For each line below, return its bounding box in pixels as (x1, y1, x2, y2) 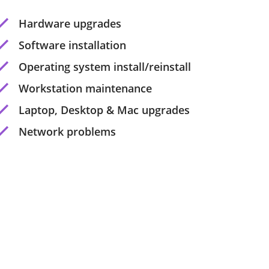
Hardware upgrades (19, 16, 121, 31)
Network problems (19, 124, 116, 139)
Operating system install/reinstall (19, 59, 191, 74)
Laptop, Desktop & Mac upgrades (19, 103, 190, 117)
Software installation (19, 38, 126, 52)
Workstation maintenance (19, 81, 152, 95)
